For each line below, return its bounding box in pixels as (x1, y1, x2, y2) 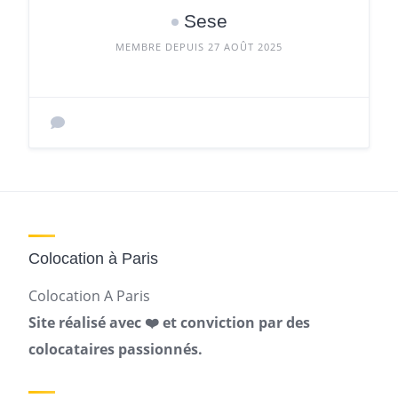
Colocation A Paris (28, 286, 150, 306)
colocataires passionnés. (28, 339, 203, 359)
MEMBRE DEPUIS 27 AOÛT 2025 (115, 40, 283, 53)
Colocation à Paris (28, 250, 158, 267)
